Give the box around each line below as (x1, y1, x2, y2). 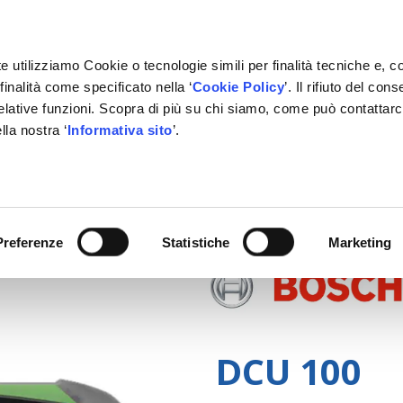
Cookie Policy (192, 79, 285, 95)
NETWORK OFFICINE (201, 144, 328, 162)
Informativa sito (67, 122, 173, 139)
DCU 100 (215, 345, 362, 396)
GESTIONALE (94, 144, 175, 162)
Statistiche (162, 234, 230, 250)
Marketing (327, 234, 392, 250)
